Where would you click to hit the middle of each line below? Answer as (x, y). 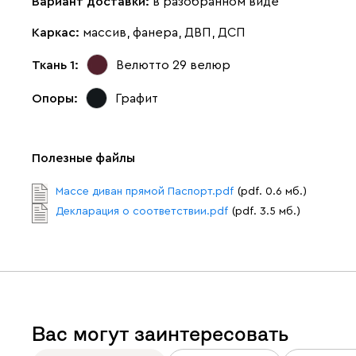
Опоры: (55, 98)
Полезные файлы (83, 158)
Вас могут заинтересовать (160, 334)
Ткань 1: (55, 65)
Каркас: (57, 33)
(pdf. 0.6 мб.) (272, 192)
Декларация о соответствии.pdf (142, 211)
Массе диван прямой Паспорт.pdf (145, 192)
